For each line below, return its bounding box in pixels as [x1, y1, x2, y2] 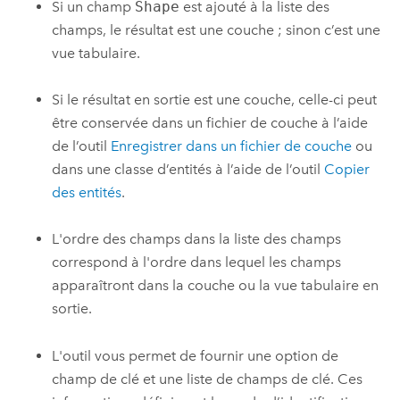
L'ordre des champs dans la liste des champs [52, 230, 342, 248]
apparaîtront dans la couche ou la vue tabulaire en [52, 277, 379, 295]
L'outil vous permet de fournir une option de [52, 346, 339, 364]
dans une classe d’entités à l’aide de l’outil [52, 161, 325, 179]
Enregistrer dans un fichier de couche [111, 137, 353, 155]
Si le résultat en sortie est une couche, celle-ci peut [52, 91, 378, 109]
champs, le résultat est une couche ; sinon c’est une [52, 21, 381, 38]
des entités [52, 184, 122, 202]
